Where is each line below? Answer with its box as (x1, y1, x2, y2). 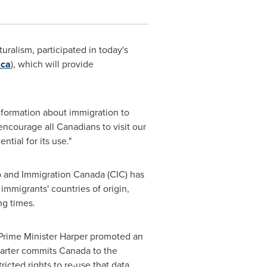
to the (90, 244, 117, 257)
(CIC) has (104, 167, 144, 181)
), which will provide (10, 57, 94, 70)
